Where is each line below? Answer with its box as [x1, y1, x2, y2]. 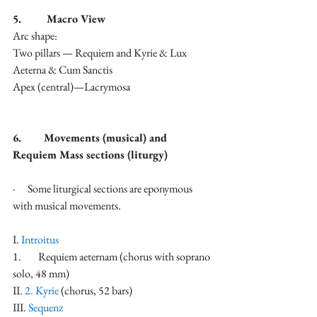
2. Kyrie [23, 283, 59, 299]
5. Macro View [13, 11, 105, 27]
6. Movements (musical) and [13, 130, 171, 146]
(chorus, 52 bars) [59, 283, 132, 299]
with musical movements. [13, 198, 121, 214]
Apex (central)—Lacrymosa [13, 79, 130, 95]
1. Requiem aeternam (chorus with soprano [13, 249, 212, 265]
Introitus [21, 232, 59, 248]
